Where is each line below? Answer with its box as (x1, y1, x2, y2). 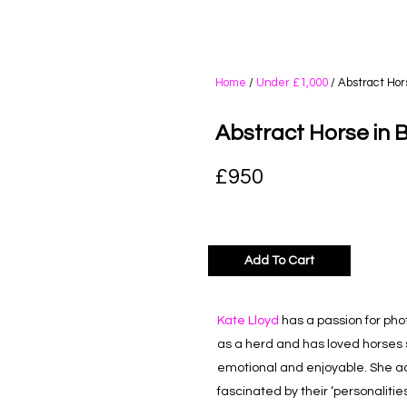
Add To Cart (244, 253, 314, 267)
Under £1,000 (255, 76, 328, 89)
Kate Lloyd (217, 314, 279, 328)
